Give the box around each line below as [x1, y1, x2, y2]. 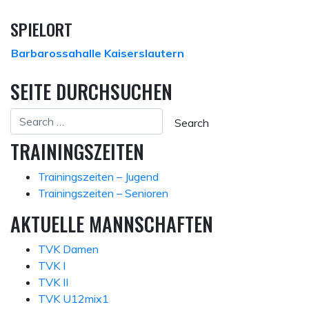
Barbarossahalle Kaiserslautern [11, 46, 184, 60]
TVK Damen [38, 241, 99, 256]
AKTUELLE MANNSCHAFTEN [10, 209, 213, 238]
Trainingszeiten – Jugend [38, 169, 159, 183]
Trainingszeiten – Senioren [38, 186, 168, 200]
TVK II [38, 275, 68, 289]
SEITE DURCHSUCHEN [10, 77, 172, 106]
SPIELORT [10, 16, 72, 41]
